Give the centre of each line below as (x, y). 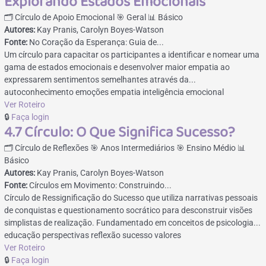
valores (168, 235)
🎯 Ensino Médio (207, 148)
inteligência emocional (183, 92)
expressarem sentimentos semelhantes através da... (100, 79)
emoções (92, 92)
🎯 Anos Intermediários (134, 148)
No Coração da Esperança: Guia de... (97, 42)
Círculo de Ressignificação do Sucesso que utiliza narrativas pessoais (131, 197)
